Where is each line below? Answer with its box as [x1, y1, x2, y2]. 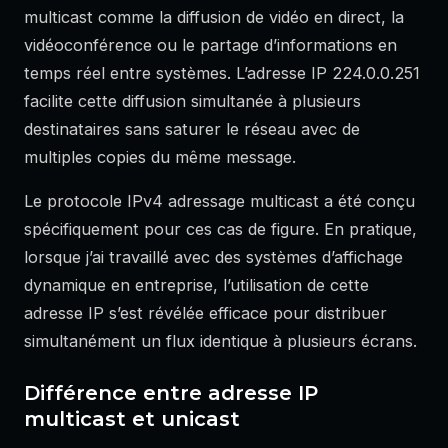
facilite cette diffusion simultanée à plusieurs [24, 90, 361, 111]
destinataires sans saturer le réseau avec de [24, 118, 360, 139]
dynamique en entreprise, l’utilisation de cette [24, 274, 369, 295]
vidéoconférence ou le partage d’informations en [24, 34, 397, 55]
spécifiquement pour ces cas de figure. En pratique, [24, 218, 417, 239]
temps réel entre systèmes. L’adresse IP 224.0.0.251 [24, 62, 420, 83]
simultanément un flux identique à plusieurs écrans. [24, 330, 417, 351]
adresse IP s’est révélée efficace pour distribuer [24, 302, 387, 323]
